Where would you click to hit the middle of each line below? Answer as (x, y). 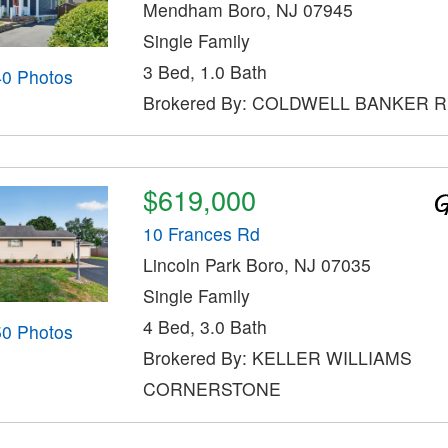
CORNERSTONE (211, 389)
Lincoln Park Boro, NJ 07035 (256, 265)
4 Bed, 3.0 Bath (204, 327)
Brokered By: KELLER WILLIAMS (277, 358)
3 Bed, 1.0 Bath (204, 71)
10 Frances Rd (201, 234)
